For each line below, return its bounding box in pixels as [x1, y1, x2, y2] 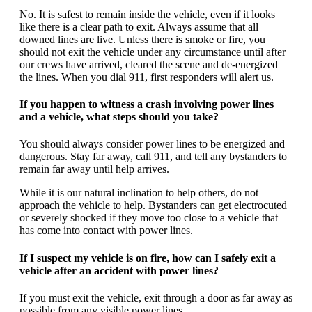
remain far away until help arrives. [19, 163, 169, 175]
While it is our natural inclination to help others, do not [19, 187, 258, 199]
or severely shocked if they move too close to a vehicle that [19, 212, 278, 224]
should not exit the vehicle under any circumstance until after [19, 45, 286, 58]
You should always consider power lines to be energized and [19, 138, 285, 150]
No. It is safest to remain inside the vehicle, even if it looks [19, 8, 275, 20]
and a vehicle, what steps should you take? [19, 111, 219, 123]
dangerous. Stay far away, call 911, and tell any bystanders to [19, 150, 287, 163]
